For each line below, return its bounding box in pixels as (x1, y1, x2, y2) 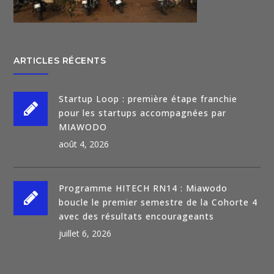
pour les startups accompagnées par (59, 107, 227, 119)
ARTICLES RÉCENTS (13, 55, 106, 67)
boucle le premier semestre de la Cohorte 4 (59, 196, 258, 209)
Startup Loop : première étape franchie (59, 93, 238, 105)
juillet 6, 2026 (59, 228, 112, 240)
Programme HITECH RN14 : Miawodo (59, 182, 228, 194)
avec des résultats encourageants (59, 210, 215, 223)
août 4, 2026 (59, 138, 109, 150)
